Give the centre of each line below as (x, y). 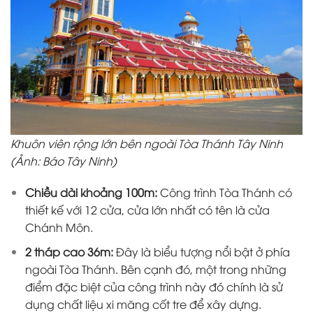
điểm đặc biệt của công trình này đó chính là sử (154, 286)
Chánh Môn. (60, 227)
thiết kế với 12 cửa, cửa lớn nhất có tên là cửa (147, 210)
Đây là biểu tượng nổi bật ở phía (203, 251)
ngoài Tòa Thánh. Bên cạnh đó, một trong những (155, 269)
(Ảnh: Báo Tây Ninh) (64, 160)
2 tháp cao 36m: (70, 251)
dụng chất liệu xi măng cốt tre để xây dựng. (144, 304)
